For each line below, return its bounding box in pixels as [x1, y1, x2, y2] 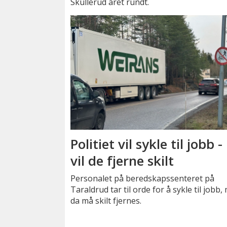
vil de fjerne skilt [70, 151, 174, 170]
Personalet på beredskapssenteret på [70, 172, 215, 184]
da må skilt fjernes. [70, 195, 142, 206]
